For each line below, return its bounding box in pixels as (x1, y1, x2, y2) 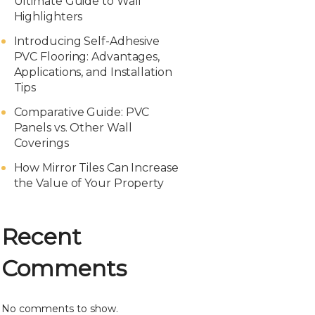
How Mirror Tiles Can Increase (13, 161, 179, 174)
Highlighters (13, 10, 83, 23)
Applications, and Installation (13, 65, 172, 79)
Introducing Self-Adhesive (13, 34, 160, 48)
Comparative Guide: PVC (13, 105, 150, 119)
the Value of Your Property (13, 176, 164, 190)
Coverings (13, 136, 69, 150)
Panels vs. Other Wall (13, 121, 132, 134)
